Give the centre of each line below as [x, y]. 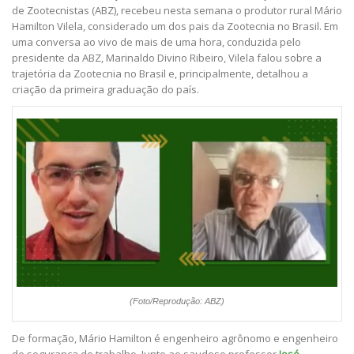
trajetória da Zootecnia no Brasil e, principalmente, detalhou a [160, 74]
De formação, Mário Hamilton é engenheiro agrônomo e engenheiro [175, 339]
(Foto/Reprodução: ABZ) [177, 301]
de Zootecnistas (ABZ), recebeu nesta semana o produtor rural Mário [177, 11]
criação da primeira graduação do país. [105, 90]
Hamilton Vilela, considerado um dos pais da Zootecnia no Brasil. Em [175, 26]
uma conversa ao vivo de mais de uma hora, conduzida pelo [156, 42]
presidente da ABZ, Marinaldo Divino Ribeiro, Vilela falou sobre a [167, 58]
